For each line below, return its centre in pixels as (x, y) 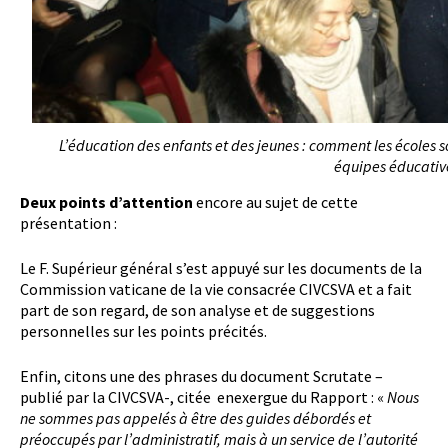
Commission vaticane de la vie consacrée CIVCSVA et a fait (216, 289)
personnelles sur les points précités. (143, 331)
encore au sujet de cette (275, 202)
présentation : (68, 223)
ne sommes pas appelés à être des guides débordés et (195, 418)
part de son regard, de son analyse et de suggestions (197, 310)
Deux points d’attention (106, 202)
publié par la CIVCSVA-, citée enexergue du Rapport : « (203, 397)
